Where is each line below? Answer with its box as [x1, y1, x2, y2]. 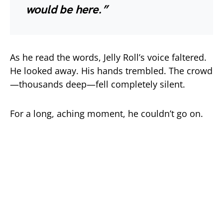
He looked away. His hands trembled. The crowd [10, 65, 213, 77]
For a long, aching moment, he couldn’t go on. [10, 108, 203, 120]
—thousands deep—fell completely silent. [10, 78, 185, 91]
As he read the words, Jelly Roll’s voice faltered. [10, 51, 207, 64]
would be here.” [26, 2, 107, 17]
